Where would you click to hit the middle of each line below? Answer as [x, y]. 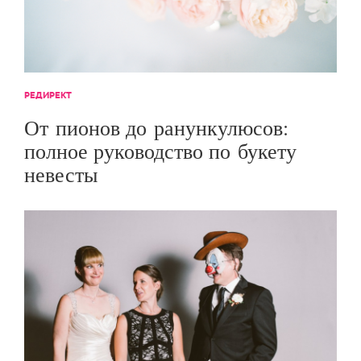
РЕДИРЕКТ [48, 95]
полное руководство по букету [160, 151]
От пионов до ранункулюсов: [156, 128]
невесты [61, 174]
